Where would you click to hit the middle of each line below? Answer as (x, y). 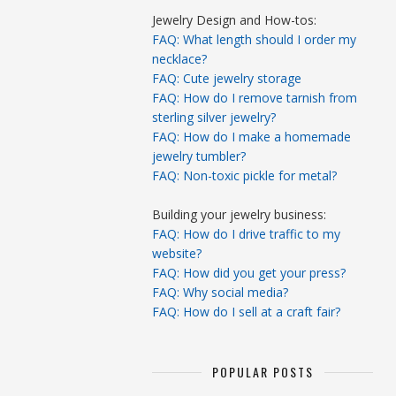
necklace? (179, 59)
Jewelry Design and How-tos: (234, 20)
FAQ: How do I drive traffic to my (246, 234)
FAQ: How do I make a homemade (251, 137)
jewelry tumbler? (199, 156)
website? (177, 253)
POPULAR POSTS (263, 372)
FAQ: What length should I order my (254, 39)
